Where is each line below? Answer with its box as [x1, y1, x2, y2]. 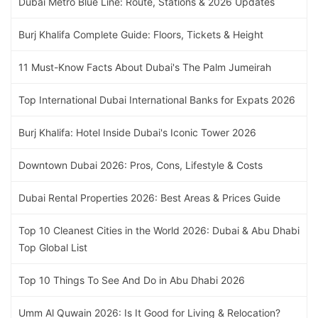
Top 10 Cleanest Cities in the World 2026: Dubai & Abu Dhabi [18, 224, 300, 237]
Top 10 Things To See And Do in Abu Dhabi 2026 [18, 274, 245, 287]
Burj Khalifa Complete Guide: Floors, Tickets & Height [18, 28, 263, 41]
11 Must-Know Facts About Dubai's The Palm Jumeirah [18, 61, 271, 74]
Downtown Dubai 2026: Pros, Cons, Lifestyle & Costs [18, 159, 263, 172]
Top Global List [18, 241, 87, 254]
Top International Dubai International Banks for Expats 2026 [18, 94, 295, 106]
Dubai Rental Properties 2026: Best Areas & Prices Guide [18, 192, 280, 204]
